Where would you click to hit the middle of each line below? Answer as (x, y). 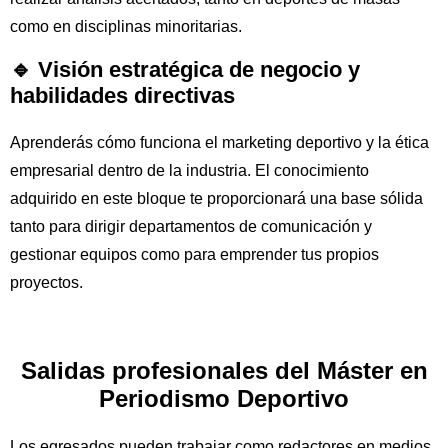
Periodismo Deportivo (224, 399)
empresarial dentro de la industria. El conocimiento (189, 171)
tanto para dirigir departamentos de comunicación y (191, 227)
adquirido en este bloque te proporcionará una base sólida (216, 199)
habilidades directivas (122, 96)
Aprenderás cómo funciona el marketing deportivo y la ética (219, 143)
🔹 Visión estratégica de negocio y (185, 70)
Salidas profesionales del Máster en (224, 371)
